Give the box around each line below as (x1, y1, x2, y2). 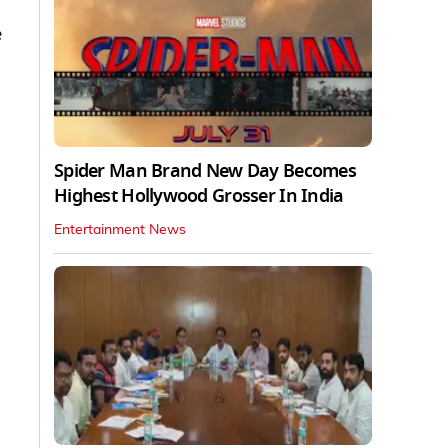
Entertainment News (54, 222, 186, 237)
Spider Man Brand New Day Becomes (54, 157, 356, 184)
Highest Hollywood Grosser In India (54, 182, 344, 209)
